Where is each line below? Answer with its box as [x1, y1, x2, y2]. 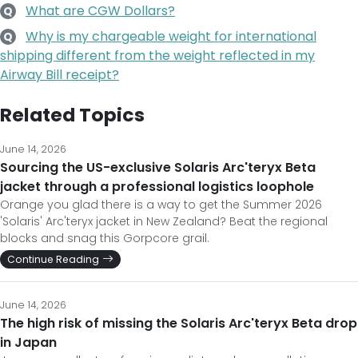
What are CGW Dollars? [26, 2, 175, 20]
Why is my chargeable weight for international [26, 27, 316, 46]
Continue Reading [7, 253, 99, 266]
